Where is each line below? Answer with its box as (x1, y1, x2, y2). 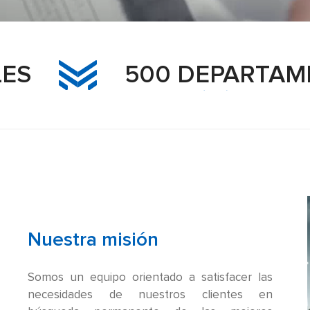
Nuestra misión (28, 230, 159, 250)
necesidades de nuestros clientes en (28, 289, 273, 301)
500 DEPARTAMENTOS (44, 62, 305, 88)
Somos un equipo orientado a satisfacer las (28, 271, 273, 284)
